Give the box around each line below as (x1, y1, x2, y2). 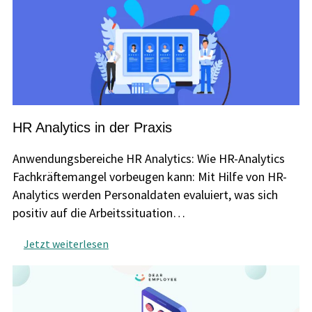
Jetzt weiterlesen (23, 237, 109, 251)
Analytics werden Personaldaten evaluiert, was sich (12, 187, 278, 203)
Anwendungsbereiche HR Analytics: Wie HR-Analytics (12, 150, 285, 167)
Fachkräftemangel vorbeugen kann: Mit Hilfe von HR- (12, 169, 287, 185)
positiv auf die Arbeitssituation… (12, 205, 185, 221)
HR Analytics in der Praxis (12, 120, 172, 136)
